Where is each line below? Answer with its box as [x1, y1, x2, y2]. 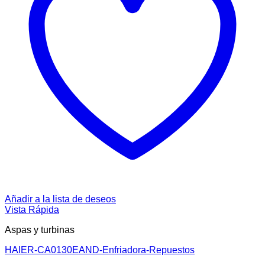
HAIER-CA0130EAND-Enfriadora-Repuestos [5, 245, 195, 256]
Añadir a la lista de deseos [5, 194, 116, 205]
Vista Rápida [5, 205, 59, 215]
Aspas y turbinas [5, 225, 75, 235]
